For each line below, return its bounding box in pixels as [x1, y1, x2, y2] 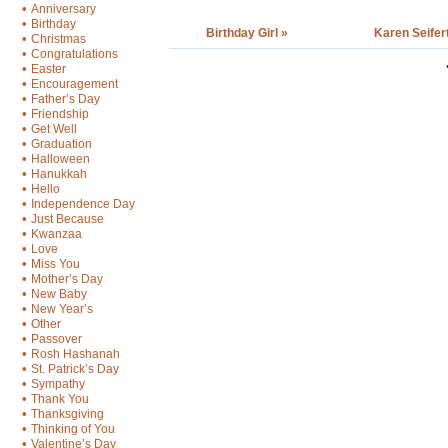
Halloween [31, 152, 90, 166]
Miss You [31, 257, 80, 271]
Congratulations [31, 47, 118, 61]
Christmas [31, 32, 86, 46]
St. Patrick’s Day [31, 362, 119, 376]
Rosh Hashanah [31, 347, 120, 361]
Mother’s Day [31, 272, 103, 286]
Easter [31, 62, 66, 76]
